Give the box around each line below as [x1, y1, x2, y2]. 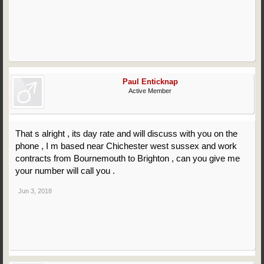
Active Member [128, 87, 172, 94]
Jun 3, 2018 [18, 187, 52, 194]
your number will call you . [15, 166, 115, 176]
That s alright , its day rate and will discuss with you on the [15, 128, 237, 138]
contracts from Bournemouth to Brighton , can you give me [15, 153, 240, 163]
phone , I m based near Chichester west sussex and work [15, 141, 237, 151]
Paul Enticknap [122, 77, 178, 86]
